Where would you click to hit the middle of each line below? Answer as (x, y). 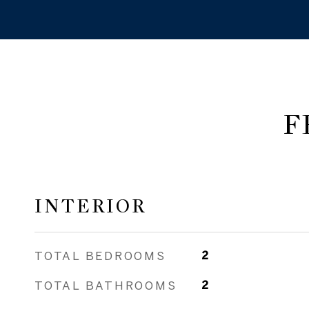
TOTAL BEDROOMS (100, 256)
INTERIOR (90, 206)
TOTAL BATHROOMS (106, 285)
